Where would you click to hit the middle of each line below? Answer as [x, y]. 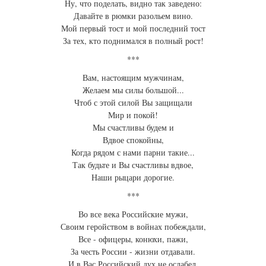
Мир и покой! [133, 115]
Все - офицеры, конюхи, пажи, [133, 239]
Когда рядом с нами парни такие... [133, 153]
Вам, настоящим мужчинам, [133, 78]
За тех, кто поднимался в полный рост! [133, 41]
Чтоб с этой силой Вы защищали [133, 103]
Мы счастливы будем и [133, 128]
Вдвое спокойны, [133, 140]
